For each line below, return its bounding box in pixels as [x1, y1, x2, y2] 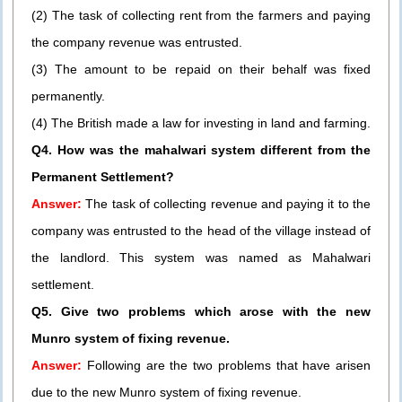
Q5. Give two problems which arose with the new [31, 304, 371, 319]
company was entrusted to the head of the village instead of [31, 223, 371, 239]
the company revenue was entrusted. [31, 35, 242, 50]
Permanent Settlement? [31, 170, 174, 185]
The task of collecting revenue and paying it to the [82, 197, 371, 212]
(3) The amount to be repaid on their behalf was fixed [31, 62, 371, 77]
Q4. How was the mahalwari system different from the [31, 143, 371, 158]
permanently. [31, 89, 105, 104]
